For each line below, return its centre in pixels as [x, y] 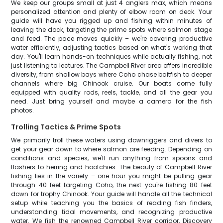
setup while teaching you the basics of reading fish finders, [111, 203]
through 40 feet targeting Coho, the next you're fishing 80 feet [111, 185]
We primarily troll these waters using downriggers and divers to [111, 140]
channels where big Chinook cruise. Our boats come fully [111, 83]
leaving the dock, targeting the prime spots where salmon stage [111, 30]
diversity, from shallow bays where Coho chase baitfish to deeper [111, 74]
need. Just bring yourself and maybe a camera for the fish [111, 101]
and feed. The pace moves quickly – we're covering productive [111, 39]
